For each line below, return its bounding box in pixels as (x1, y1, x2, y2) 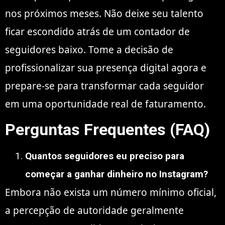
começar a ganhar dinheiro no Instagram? (25, 168, 208, 180)
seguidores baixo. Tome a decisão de (5, 43, 173, 56)
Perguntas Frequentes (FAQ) (5, 120, 210, 140)
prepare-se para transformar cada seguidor (5, 79, 204, 92)
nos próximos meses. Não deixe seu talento (5, 7, 203, 20)
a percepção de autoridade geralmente (5, 204, 184, 217)
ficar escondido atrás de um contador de (5, 25, 190, 38)
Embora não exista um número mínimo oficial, (5, 186, 216, 199)
